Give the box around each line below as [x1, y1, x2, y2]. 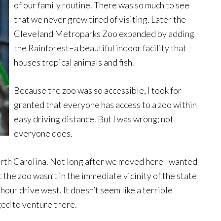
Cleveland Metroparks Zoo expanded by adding [14, 28, 194, 39]
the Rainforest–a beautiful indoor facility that [14, 42, 186, 53]
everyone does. [14, 128, 73, 139]
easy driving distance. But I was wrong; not [14, 113, 174, 124]
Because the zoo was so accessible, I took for [14, 85, 182, 96]
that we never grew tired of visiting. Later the [14, 14, 186, 25]
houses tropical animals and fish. [14, 57, 134, 68]
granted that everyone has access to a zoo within [14, 99, 197, 110]
